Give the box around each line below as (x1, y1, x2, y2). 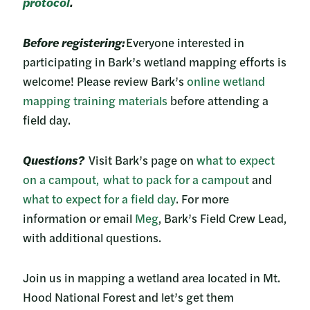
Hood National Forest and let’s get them (23, 288, 234, 305)
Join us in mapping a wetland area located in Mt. (23, 268, 280, 286)
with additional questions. (23, 228, 165, 246)
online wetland (187, 72, 265, 89)
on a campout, (23, 170, 99, 188)
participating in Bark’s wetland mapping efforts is (23, 53, 286, 70)
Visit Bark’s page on (89, 151, 197, 168)
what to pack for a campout (103, 170, 249, 188)
